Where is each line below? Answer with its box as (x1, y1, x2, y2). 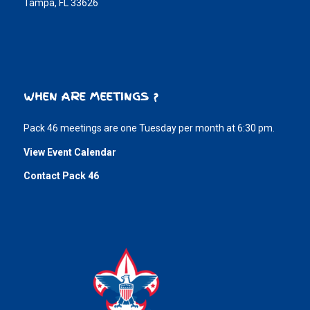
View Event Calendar (23, 146, 116, 158)
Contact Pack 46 (23, 170, 99, 182)
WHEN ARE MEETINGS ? (23, 88, 159, 104)
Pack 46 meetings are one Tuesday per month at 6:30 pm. (23, 122, 275, 134)
